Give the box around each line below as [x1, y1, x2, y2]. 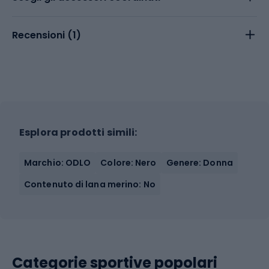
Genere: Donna [166, 157, 233, 169]
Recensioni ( [12, 28, 73, 42]
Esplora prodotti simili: [19, 125, 138, 139]
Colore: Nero [100, 157, 157, 169]
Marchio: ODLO [24, 157, 91, 169]
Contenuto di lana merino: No [24, 178, 156, 190]
